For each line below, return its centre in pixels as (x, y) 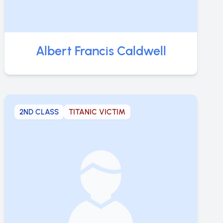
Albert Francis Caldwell (101, 51)
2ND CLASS (39, 112)
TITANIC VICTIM (97, 112)
